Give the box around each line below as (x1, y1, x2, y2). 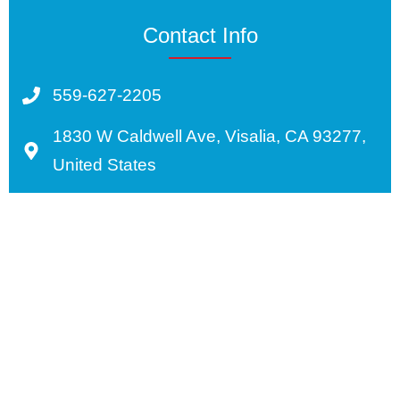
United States (53, 154, 156, 174)
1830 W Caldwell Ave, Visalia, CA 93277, (53, 126, 366, 146)
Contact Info (142, 22, 258, 47)
